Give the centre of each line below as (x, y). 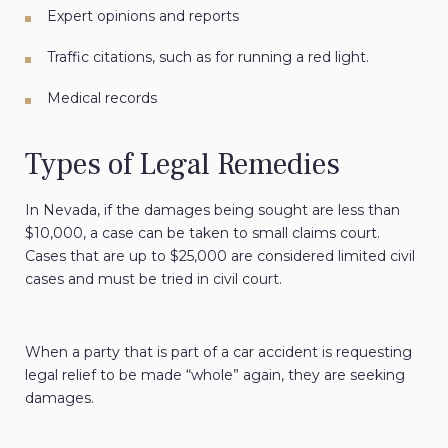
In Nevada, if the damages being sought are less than (212, 210)
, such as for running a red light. (260, 57)
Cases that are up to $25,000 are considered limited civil (220, 256)
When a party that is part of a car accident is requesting (218, 352)
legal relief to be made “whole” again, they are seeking (215, 375)
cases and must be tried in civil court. (153, 279)
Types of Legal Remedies (182, 165)
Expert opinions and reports (143, 16)
